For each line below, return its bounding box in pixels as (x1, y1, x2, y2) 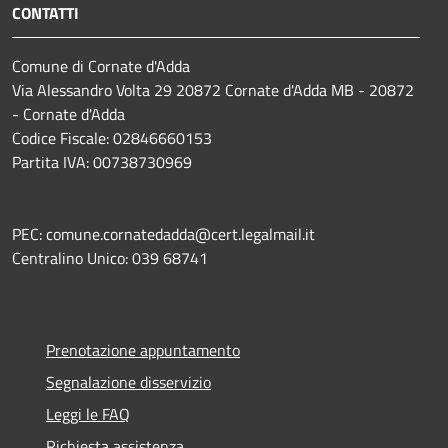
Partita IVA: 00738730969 (12, 149, 192, 174)
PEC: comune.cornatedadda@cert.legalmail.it (12, 221, 315, 246)
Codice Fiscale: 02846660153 (12, 125, 212, 150)
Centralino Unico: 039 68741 (12, 245, 208, 270)
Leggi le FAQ (46, 401, 130, 426)
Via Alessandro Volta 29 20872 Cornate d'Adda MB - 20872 (12, 77, 414, 102)
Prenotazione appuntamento (46, 337, 240, 362)
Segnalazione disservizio (46, 369, 211, 394)
